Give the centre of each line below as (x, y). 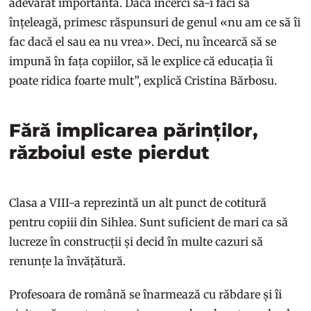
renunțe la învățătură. (68, 261)
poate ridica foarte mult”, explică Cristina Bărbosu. (145, 80)
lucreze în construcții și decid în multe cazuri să (136, 241)
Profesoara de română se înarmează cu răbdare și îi (146, 294)
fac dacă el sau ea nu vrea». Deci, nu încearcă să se (143, 41)
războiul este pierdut (110, 152)
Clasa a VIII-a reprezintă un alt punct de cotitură (138, 202)
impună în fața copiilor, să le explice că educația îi (141, 61)
